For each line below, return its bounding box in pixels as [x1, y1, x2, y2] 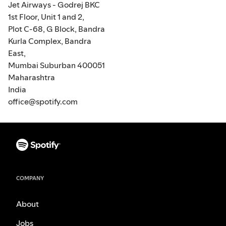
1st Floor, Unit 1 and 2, [8, 11, 84, 23]
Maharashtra [8, 72, 55, 83]
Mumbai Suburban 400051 [8, 60, 105, 71]
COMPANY [16, 175, 44, 183]
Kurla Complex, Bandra [8, 35, 91, 47]
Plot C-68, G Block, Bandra [8, 23, 105, 35]
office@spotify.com [8, 96, 78, 107]
